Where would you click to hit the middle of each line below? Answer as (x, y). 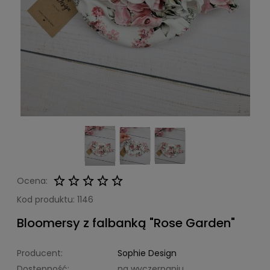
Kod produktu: (46, 199)
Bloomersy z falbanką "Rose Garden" (126, 223)
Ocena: (32, 181)
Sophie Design (147, 253)
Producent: (40, 253)
